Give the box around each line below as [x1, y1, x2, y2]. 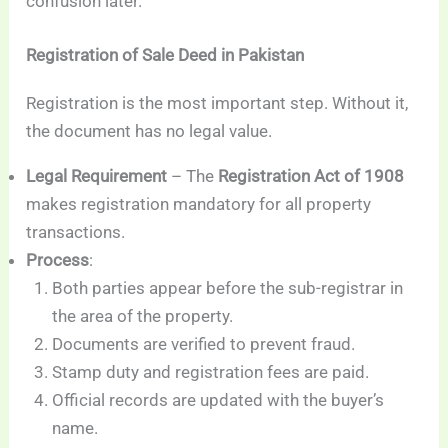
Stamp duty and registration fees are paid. [51, 361, 369, 382]
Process [26, 249, 90, 270]
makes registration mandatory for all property [26, 193, 372, 214]
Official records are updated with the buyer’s [51, 389, 384, 410]
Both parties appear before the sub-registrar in [51, 277, 403, 298]
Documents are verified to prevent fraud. [51, 333, 355, 354]
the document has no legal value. [26, 120, 273, 141]
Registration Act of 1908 [218, 165, 405, 186]
